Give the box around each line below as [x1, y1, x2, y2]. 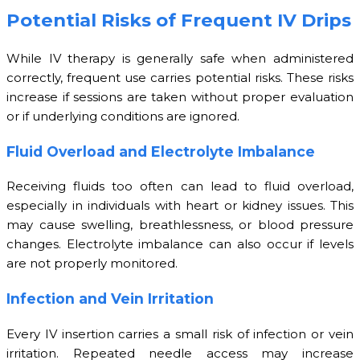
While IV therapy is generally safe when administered [6, 51, 354, 67]
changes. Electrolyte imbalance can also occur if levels [6, 236, 354, 252]
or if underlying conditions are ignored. [6, 108, 239, 125]
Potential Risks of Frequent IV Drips [6, 8, 351, 31]
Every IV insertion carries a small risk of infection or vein [6, 325, 354, 342]
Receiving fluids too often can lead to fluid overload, [6, 178, 354, 194]
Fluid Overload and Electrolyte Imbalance [6, 142, 315, 160]
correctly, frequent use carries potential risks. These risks [6, 70, 354, 86]
